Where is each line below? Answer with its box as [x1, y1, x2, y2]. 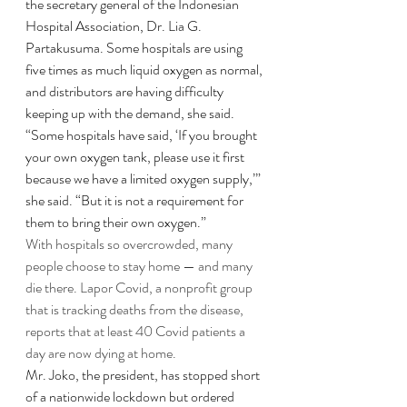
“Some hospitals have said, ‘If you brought [25, 124, 260, 145]
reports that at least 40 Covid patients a [25, 321, 248, 342]
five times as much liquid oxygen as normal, [25, 59, 265, 80]
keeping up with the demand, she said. [25, 103, 234, 124]
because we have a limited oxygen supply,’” [25, 168, 263, 189]
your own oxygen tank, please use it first [25, 146, 247, 167]
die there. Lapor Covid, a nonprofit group [25, 277, 255, 298]
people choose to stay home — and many [25, 255, 255, 276]
